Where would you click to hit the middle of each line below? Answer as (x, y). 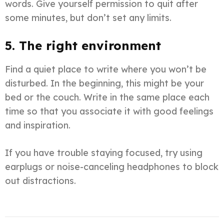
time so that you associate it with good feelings (109, 111)
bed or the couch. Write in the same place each (107, 97)
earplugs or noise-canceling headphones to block (112, 167)
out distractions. (40, 181)
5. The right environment (83, 46)
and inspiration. (38, 125)
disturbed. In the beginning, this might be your (104, 83)
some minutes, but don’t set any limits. (88, 18)
